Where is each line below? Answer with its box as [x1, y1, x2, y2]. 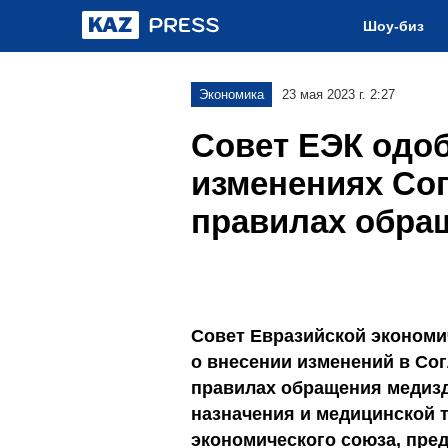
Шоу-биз [363, 18, 424, 34]
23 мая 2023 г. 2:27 [282, 87, 395, 102]
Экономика [199, 87, 264, 102]
